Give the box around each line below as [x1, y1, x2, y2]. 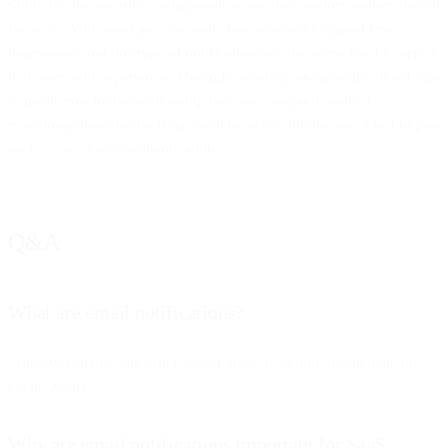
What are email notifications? [8, 300, 245, 323]
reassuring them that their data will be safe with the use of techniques [8, 116, 440, 134]
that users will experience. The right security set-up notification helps [8, 68, 440, 86]
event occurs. [8, 376, 91, 394]
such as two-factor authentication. [8, 140, 219, 158]
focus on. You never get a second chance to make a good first [8, 20, 393, 38]
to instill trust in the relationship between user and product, [8, 92, 375, 110]
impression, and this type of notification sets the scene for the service [8, 44, 438, 62]
